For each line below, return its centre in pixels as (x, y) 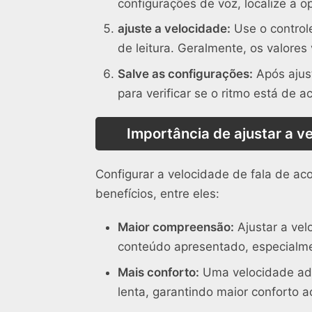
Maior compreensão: (176, 227)
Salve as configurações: (185, 73)
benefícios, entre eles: (157, 194)
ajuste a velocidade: (174, 29)
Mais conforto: (158, 272)
